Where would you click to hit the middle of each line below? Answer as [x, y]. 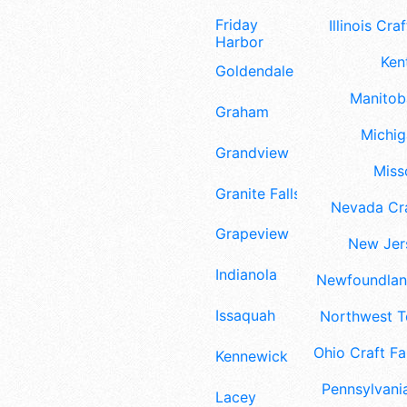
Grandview [252, 152]
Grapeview [252, 234]
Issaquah [245, 316]
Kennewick [252, 356]
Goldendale [254, 71]
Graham [242, 112]
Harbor [239, 42]
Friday [237, 25]
